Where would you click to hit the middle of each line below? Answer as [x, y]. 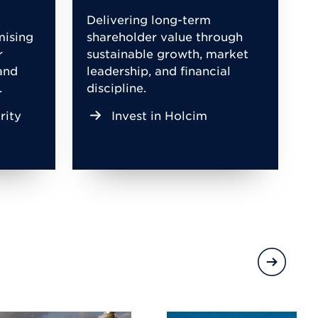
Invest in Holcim [159, 115]
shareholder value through [165, 36]
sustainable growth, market [168, 53]
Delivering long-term [149, 19]
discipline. [116, 87]
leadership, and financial [159, 70]
